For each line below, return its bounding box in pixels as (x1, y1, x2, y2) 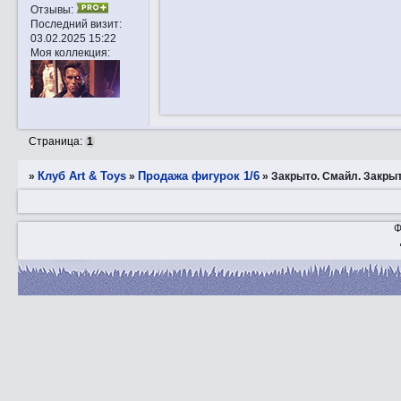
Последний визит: (30, 18, 122, 30)
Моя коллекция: (30, 47, 110, 59)
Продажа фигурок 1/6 (138, 169, 260, 183)
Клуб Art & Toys (38, 169, 127, 183)
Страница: (29, 135, 86, 149)
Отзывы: (30, 4, 73, 16)
